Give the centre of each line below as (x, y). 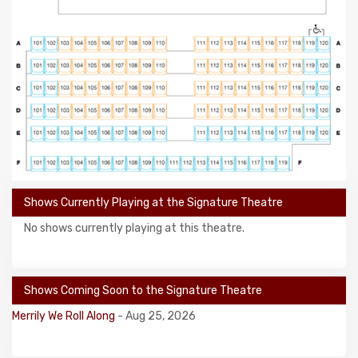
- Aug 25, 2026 (157, 316)
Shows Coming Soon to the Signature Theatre (143, 290)
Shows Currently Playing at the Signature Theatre (153, 202)
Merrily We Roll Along (65, 316)
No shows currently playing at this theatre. (134, 228)
